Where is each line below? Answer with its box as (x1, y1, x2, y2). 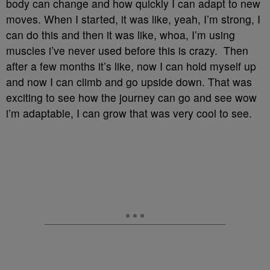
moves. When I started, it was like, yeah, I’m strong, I (6, 11, 260, 27)
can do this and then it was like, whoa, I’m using (6, 27, 235, 42)
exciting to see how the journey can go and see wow (6, 90, 257, 105)
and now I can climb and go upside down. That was (6, 74, 252, 89)
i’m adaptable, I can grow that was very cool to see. (6, 105, 255, 121)
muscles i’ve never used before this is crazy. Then (6, 43, 248, 58)
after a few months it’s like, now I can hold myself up (6, 58, 256, 74)
